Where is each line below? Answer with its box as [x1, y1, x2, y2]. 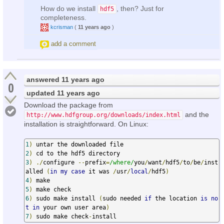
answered [26, 75, 61, 83]
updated [26, 88, 57, 97]
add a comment [51, 39, 96, 47]
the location [151, 194, 200, 202]
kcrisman [50, 23, 73, 30]
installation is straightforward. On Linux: [24, 119, 148, 128]
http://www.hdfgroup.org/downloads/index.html [26, 111, 180, 118]
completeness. [40, 13, 86, 21]
